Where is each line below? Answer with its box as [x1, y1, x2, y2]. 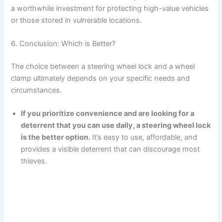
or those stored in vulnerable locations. [11, 15, 142, 25]
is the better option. [21, 133, 91, 142]
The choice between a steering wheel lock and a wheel [11, 61, 195, 71]
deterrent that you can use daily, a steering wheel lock [21, 121, 211, 130]
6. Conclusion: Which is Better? [11, 39, 116, 48]
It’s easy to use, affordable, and [90, 133, 198, 142]
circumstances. [11, 85, 62, 95]
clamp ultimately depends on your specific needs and [11, 73, 190, 83]
